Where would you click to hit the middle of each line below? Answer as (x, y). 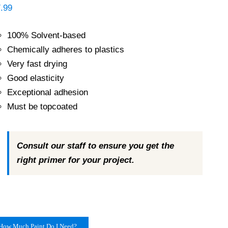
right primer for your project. (75, 160)
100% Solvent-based (46, 35)
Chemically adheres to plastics (65, 50)
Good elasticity (35, 78)
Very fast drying (37, 64)
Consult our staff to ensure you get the (95, 146)
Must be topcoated (42, 107)
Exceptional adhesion (47, 92)
